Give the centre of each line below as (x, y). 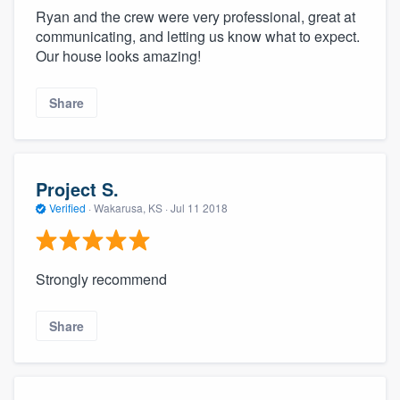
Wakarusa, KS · (131, 207)
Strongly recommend (101, 279)
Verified (67, 207)
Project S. (77, 188)
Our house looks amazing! (118, 55)
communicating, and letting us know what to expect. (198, 36)
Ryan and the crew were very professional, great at (196, 16)
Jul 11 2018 (199, 207)
